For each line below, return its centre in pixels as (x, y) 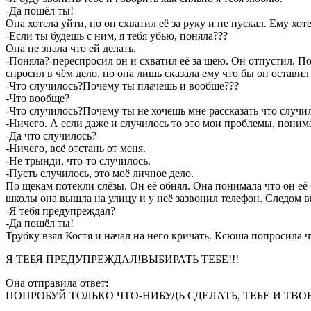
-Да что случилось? (51, 135)
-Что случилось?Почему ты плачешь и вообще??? (122, 85)
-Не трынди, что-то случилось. (79, 160)
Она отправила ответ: (57, 283)
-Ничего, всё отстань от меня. (77, 148)
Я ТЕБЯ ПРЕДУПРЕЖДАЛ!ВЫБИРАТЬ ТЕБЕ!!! (122, 259)
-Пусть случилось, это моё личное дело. (101, 173)
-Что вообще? (37, 98)
